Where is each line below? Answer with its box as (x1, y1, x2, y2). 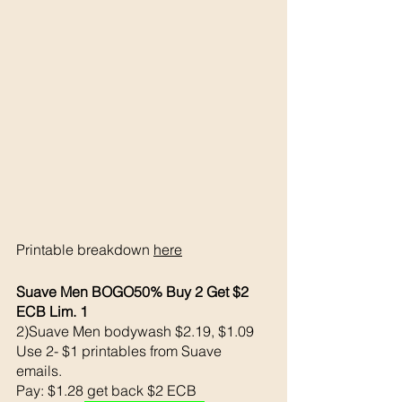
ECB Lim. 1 (16, 301, 88, 320)
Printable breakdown (16, 240, 153, 258)
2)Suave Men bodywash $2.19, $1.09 (16, 321, 254, 340)
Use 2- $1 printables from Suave (16, 341, 225, 360)
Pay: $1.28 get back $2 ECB (16, 380, 197, 399)
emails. (16, 361, 66, 380)
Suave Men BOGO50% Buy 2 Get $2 (16, 282, 252, 301)
